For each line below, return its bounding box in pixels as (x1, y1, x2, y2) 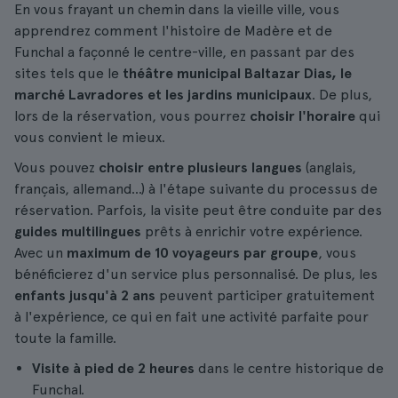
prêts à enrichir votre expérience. (141, 223, 362, 240)
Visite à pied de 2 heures (32, 360, 195, 377)
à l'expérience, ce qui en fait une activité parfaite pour (14, 308, 369, 325)
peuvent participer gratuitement (155, 287, 375, 304)
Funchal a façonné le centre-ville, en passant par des (14, 44, 354, 60)
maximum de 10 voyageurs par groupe (67, 244, 318, 261)
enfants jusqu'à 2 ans (14, 287, 155, 304)
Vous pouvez (14, 159, 99, 176)
